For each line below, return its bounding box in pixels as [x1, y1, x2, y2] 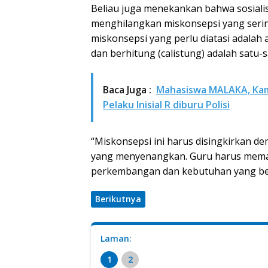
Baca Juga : [103, 83, 151, 97]
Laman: [100, 233, 132, 245]
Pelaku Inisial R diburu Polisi [103, 98, 230, 112]
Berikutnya [95, 193, 141, 205]
